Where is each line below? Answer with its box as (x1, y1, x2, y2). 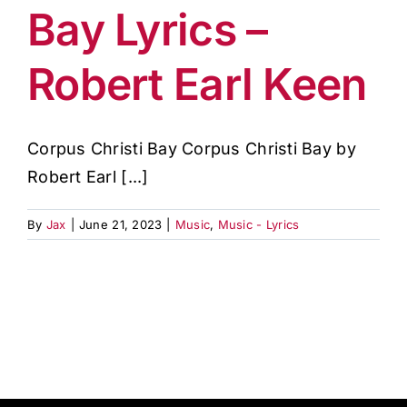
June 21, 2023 (78, 217, 163, 232)
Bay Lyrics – (27, 3, 268, 56)
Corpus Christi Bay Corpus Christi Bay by (27, 139, 356, 158)
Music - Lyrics (217, 217, 300, 232)
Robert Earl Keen (27, 57, 367, 111)
